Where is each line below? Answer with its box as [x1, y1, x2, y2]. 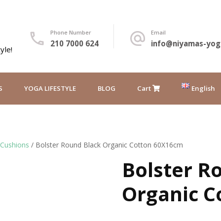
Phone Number [50, 29, 91, 36]
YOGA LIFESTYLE [24, 83, 76, 93]
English [191, 83, 215, 93]
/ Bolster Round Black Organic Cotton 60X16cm [29, 140, 183, 149]
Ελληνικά [170, 128, 202, 138]
